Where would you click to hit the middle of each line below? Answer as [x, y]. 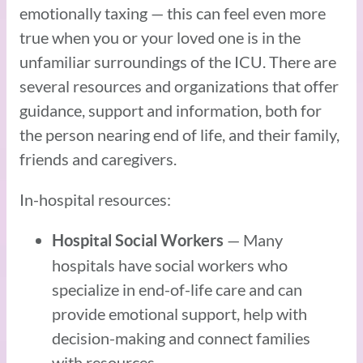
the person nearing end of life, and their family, [179, 134]
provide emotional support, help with [179, 313]
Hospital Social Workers [139, 240]
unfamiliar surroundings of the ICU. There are [178, 61]
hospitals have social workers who [170, 265]
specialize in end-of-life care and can [177, 289]
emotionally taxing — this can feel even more [173, 13]
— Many [255, 239]
